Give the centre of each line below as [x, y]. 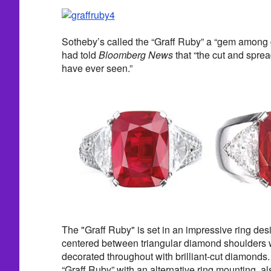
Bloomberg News [135, 55]
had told [80, 55]
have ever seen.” [97, 68]
